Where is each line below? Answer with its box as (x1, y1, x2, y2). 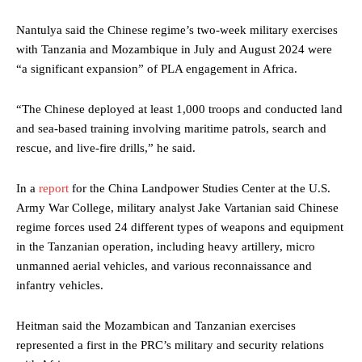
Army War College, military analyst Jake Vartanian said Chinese (16, 201, 339, 215)
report (39, 182, 69, 196)
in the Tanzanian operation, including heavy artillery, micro (16, 240, 315, 254)
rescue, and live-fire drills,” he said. (16, 141, 196, 155)
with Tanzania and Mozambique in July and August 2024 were (16, 43, 332, 57)
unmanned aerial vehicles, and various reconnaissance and (16, 259, 312, 273)
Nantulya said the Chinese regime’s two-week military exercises (16, 23, 338, 37)
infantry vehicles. (16, 279, 103, 293)
